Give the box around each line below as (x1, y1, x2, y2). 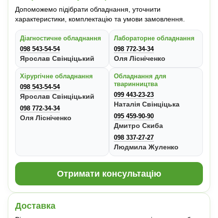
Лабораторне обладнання (114, 35, 195, 42)
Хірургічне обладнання (20, 73, 93, 80)
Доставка (15, 201, 55, 211)
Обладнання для (114, 73, 166, 80)
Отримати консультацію (57, 168, 161, 179)
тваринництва (114, 80, 158, 88)
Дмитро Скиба (114, 122, 163, 130)
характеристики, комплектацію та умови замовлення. (15, 15, 185, 23)
